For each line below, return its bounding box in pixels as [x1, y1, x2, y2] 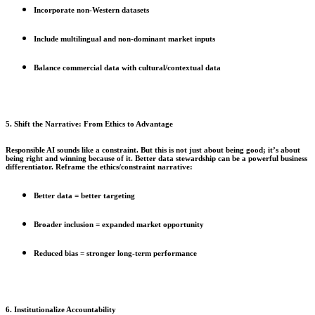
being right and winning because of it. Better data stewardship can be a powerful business [6, 153, 307, 162]
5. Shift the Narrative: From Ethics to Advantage [6, 120, 173, 128]
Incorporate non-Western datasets [34, 6, 149, 15]
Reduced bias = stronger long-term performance [34, 248, 197, 257]
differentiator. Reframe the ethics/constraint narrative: [6, 162, 193, 171]
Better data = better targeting [34, 191, 135, 200]
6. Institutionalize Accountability [6, 304, 116, 314]
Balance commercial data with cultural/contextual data [34, 63, 221, 72]
